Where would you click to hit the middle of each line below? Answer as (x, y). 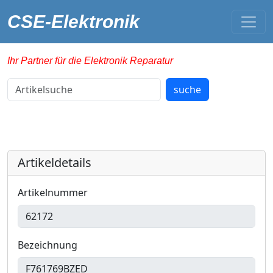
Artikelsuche (35, 85)
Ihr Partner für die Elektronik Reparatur (90, 61)
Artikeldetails (55, 162)
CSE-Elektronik (73, 22)
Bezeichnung (48, 245)
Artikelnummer (53, 193)
